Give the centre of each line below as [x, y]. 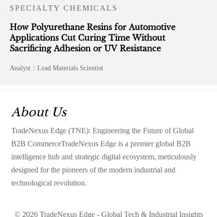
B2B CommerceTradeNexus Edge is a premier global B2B [101, 143]
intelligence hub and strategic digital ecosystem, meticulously [104, 156]
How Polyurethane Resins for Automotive [93, 27]
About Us [39, 112]
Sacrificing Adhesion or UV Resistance [85, 49]
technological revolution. [49, 183]
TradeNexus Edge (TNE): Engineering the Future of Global [102, 130]
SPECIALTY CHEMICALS [64, 8]
